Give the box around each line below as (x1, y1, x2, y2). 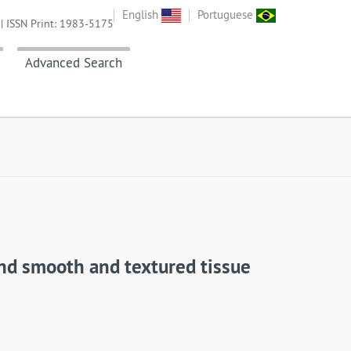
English (122, 7, 161, 22)
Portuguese (197, 7, 256, 22)
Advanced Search (25, 54, 122, 72)
